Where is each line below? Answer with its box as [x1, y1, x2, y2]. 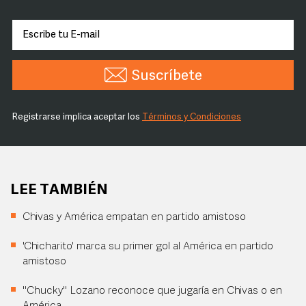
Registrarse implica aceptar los [12, 113, 142, 122]
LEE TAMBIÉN [10, 183, 108, 197]
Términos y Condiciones [142, 113, 241, 122]
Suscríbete [131, 69, 202, 83]
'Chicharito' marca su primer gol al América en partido [23, 241, 273, 252]
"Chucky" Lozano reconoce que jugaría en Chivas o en [23, 286, 282, 296]
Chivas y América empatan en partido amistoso [23, 212, 246, 223]
